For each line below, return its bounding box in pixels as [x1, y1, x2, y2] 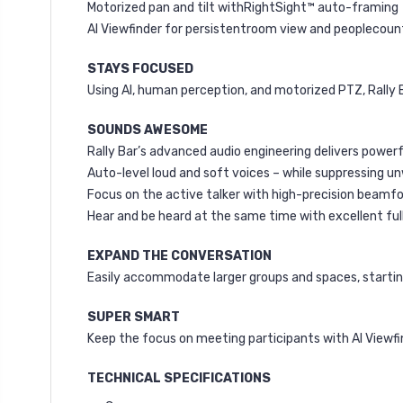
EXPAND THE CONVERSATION [87, 247, 272, 264]
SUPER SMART [87, 309, 180, 325]
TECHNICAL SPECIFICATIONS [87, 370, 271, 386]
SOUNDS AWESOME [87, 121, 208, 138]
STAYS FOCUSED [87, 60, 193, 76]
